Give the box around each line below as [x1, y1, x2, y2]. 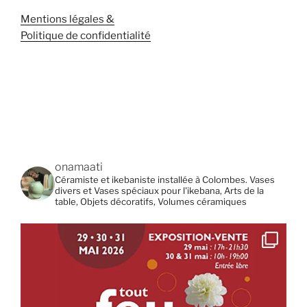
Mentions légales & [21, 13, 114, 26]
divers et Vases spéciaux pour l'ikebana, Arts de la [55, 184, 264, 196]
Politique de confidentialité [21, 29, 151, 42]
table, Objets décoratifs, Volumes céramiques [55, 195, 247, 207]
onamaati [55, 160, 103, 173]
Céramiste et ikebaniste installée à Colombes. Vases [55, 173, 275, 185]
